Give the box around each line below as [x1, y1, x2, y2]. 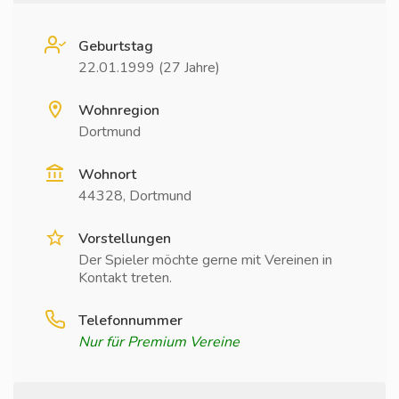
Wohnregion [78, 101, 159, 120]
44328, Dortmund [78, 186, 191, 206]
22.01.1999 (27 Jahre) [78, 58, 220, 77]
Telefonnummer [78, 311, 183, 330]
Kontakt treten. [78, 268, 172, 288]
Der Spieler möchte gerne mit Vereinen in [78, 250, 332, 270]
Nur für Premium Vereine [78, 332, 240, 352]
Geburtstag [78, 37, 153, 56]
